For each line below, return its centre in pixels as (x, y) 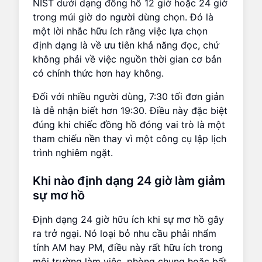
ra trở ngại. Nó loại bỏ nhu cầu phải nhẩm (125, 233)
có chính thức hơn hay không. (98, 73)
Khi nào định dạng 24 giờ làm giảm (129, 180)
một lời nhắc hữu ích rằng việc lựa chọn (120, 31)
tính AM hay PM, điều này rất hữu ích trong (128, 247)
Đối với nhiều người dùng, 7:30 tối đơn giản (128, 96)
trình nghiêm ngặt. (73, 152)
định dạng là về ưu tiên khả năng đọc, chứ (126, 45)
